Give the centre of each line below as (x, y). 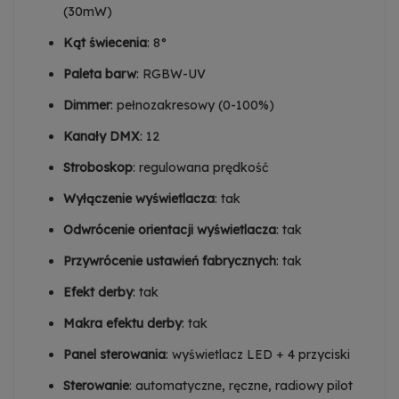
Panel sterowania (114, 355)
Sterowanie (96, 386)
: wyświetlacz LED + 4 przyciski (258, 355)
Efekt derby (98, 293)
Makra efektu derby (122, 324)
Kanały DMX (102, 137)
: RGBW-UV (171, 74)
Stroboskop (98, 168)
